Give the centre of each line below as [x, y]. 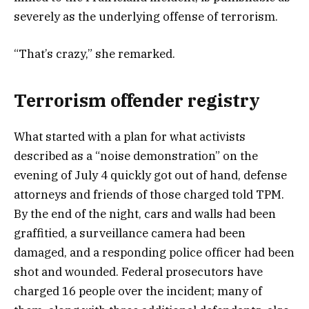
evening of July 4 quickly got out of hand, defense [150, 175]
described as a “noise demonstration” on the [136, 156]
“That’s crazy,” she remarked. [96, 54]
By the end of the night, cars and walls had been [145, 213]
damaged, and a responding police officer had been [154, 252]
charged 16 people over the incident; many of [138, 291]
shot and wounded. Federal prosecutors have [138, 271]
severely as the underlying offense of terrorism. [146, 16]
